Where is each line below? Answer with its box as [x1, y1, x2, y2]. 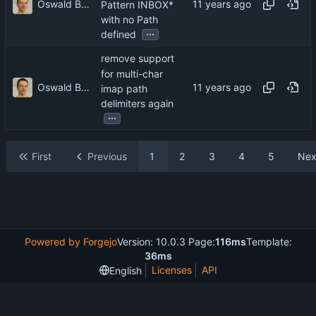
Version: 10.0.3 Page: [116, 236, 215, 248]
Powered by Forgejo [24, 236, 117, 248]
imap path [101, 82, 147, 95]
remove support [101, 52, 174, 65]
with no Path [101, 13, 158, 26]
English [109, 264, 142, 276]
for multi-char [101, 67, 163, 80]
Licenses [151, 264, 192, 276]
